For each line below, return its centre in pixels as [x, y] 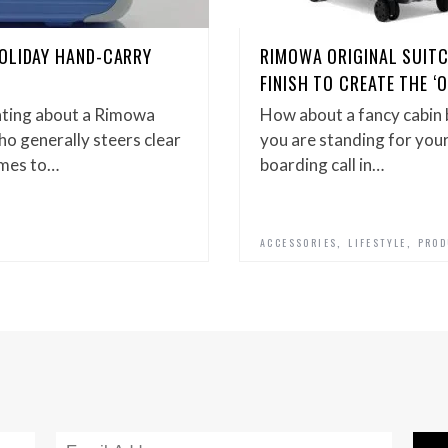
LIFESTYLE [377, 242]
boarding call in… [322, 164]
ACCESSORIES [299, 242]
